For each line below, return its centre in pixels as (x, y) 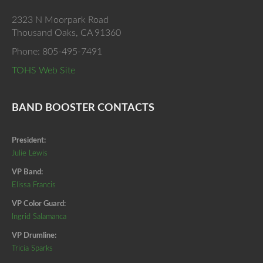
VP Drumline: (34, 235)
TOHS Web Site (43, 70)
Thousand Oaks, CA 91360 (66, 33)
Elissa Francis (34, 185)
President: (29, 140)
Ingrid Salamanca (39, 216)
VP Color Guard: (39, 203)
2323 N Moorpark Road (60, 20)
